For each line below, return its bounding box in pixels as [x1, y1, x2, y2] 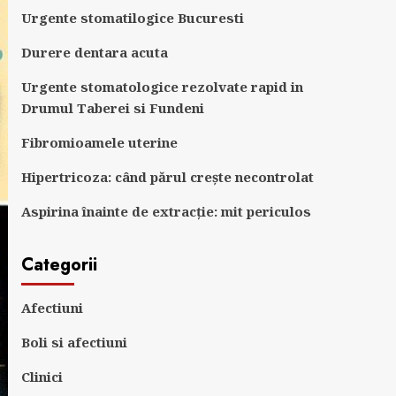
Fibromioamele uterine [20, 133, 178, 151]
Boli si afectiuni [20, 333, 127, 351]
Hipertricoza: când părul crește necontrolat [20, 168, 314, 186]
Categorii [20, 252, 97, 278]
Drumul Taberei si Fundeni [20, 99, 204, 117]
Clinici [20, 368, 63, 385]
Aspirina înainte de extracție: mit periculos [20, 202, 311, 220]
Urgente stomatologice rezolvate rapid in [20, 78, 303, 95]
